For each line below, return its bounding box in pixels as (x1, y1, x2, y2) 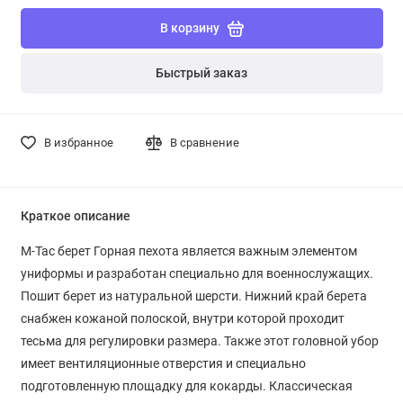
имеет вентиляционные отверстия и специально (20, 355, 306, 371)
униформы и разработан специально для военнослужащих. (20, 265, 373, 281)
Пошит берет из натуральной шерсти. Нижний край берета (20, 288, 367, 303)
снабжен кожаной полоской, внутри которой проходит (20, 310, 345, 326)
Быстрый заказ (156, 65, 247, 81)
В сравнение (170, 135, 240, 149)
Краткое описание (20, 208, 130, 224)
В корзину (159, 21, 219, 37)
